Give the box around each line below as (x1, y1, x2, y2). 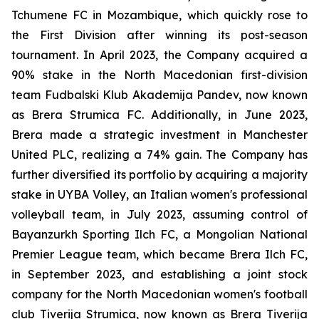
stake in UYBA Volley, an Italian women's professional (11, 187, 308, 202)
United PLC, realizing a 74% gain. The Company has (11, 147, 308, 162)
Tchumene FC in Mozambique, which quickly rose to (11, 8, 308, 22)
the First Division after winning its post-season (11, 28, 308, 42)
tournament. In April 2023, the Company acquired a (11, 48, 308, 62)
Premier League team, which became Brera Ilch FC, (11, 247, 308, 261)
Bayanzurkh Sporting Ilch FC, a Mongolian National (11, 227, 308, 241)
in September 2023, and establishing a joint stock (11, 267, 308, 281)
